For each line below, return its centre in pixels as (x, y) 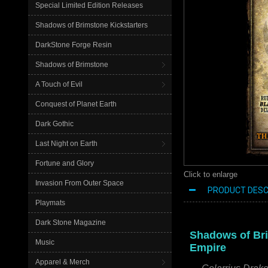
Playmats (50, 203)
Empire (208, 248)
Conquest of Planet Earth (76, 104)
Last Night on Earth (66, 144)
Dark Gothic (54, 124)
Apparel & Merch (63, 262)
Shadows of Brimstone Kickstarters (92, 25)
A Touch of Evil (59, 84)
